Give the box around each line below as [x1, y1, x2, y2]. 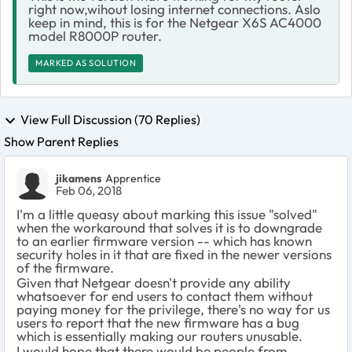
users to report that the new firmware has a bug [16, 314, 299, 332]
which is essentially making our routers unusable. [16, 328, 302, 345]
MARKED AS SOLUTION [35, 57, 136, 68]
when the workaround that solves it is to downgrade [16, 219, 322, 236]
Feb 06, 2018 [56, 183, 122, 199]
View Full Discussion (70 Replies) [20, 111, 200, 127]
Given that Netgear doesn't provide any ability [16, 274, 291, 291]
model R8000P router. [28, 27, 165, 44]
